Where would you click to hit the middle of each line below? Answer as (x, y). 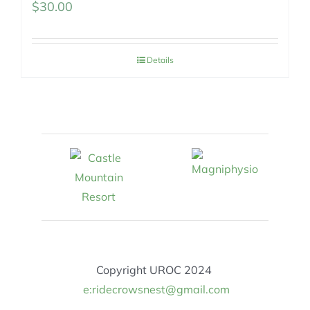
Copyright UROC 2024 (155, 270)
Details (160, 60)
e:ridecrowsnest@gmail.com (156, 289)
